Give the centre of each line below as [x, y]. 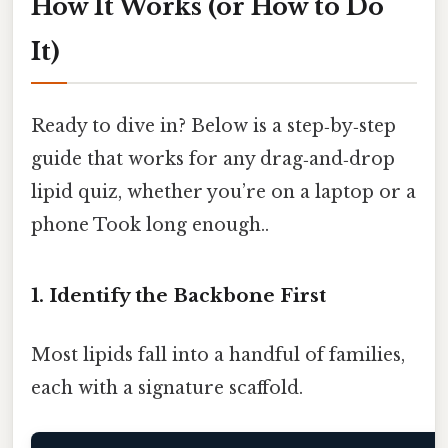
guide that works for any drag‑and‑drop [213, 159]
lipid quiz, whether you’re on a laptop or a [223, 192]
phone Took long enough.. [150, 225]
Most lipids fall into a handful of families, [218, 355]
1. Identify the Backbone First [178, 296]
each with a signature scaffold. [167, 388]
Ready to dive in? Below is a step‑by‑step [213, 126]
